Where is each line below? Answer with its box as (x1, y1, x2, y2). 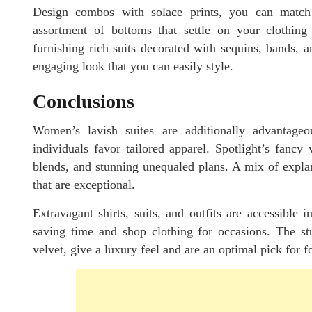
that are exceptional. (33, 178, 135, 192)
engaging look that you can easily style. (33, 59, 233, 74)
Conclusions (33, 91, 139, 113)
